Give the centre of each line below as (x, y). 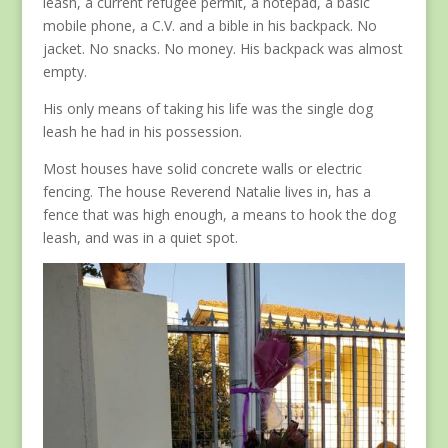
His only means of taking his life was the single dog (207, 108)
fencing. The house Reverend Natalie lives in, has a (206, 191)
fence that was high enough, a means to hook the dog (219, 214)
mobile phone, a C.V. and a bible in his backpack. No (209, 25)
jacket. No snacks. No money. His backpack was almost (222, 48)
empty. (64, 71)
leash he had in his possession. (142, 131)
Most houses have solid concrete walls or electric (202, 168)
